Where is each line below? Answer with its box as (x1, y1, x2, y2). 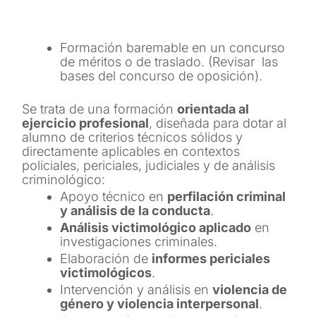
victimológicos (60, 265, 152, 280)
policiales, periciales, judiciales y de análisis (22, 157, 276, 173)
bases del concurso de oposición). (60, 68, 263, 83)
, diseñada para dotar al (149, 115, 287, 130)
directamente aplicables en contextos (22, 143, 241, 159)
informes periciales (152, 250, 271, 266)
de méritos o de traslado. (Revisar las (60, 54, 279, 69)
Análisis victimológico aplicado (60, 219, 252, 235)
